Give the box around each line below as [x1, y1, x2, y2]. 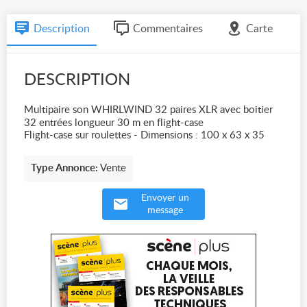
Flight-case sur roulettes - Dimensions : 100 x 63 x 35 [24, 130, 265, 140]
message [147, 206, 183, 215]
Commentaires [133, 23, 203, 35]
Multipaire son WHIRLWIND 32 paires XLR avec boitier [24, 105, 273, 115]
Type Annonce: [31, 163, 98, 173]
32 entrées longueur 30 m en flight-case [24, 118, 204, 128]
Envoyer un [141, 193, 189, 203]
